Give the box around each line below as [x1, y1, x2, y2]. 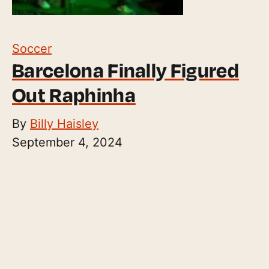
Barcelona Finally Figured [12, 57, 240, 83]
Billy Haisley [30, 116, 98, 131]
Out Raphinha [12, 82, 136, 107]
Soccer [12, 41, 52, 56]
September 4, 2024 [12, 134, 122, 150]
